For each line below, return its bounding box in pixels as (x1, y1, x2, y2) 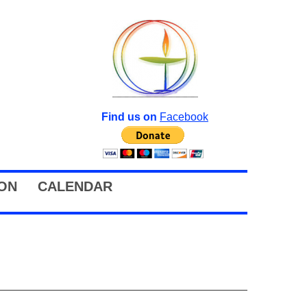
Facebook (160, 110, 208, 123)
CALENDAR (38, 179, 112, 194)
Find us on (101, 110, 160, 123)
